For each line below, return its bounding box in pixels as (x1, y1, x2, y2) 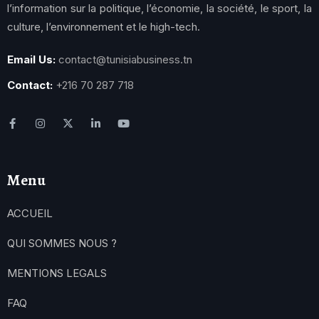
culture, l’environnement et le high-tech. (7, 19, 200, 33)
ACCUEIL (7, 206, 53, 220)
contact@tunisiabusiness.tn (58, 52, 192, 66)
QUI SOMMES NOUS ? (7, 236, 117, 250)
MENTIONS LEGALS (7, 266, 107, 280)
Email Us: (7, 52, 56, 66)
